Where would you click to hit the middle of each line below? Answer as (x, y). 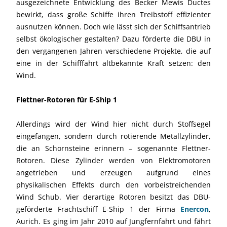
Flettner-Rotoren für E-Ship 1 (67, 99)
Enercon (195, 209)
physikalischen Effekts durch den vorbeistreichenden (113, 184)
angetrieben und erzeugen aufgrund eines (113, 172)
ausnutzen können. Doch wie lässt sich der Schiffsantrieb (113, 26)
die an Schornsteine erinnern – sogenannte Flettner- (113, 148)
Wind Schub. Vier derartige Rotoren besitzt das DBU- (113, 197)
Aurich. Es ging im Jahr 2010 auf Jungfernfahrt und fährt (113, 221)
